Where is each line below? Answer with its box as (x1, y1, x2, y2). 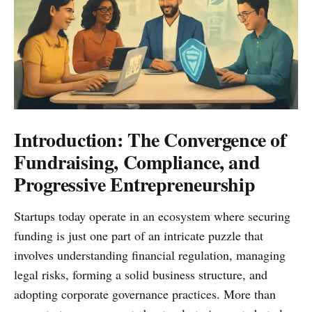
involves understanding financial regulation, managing (14, 246, 286, 263)
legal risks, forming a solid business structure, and (14, 265, 267, 283)
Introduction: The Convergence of (14, 125, 286, 154)
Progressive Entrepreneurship (14, 169, 256, 198)
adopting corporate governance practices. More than (14, 285, 276, 302)
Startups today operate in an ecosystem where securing (14, 207, 290, 224)
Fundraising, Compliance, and (14, 147, 260, 176)
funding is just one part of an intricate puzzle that (14, 226, 263, 244)
